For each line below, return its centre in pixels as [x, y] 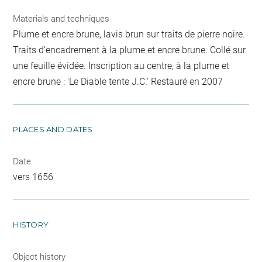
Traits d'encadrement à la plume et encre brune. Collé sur [130, 50]
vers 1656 [33, 177]
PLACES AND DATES [53, 129]
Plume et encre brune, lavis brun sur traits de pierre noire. [129, 34]
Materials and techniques [61, 19]
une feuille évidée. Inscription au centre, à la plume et [121, 66]
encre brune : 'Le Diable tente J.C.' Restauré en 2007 [118, 82]
